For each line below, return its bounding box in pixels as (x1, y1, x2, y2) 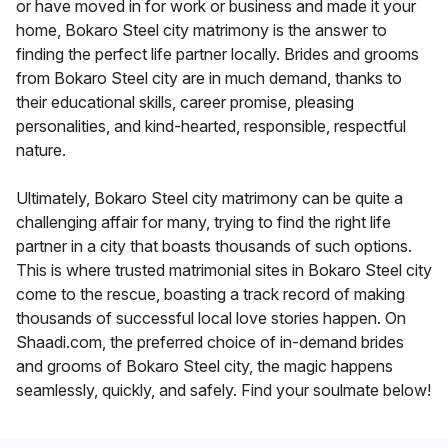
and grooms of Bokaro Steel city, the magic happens (16, 356, 393, 377)
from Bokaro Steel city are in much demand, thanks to (16, 68, 402, 89)
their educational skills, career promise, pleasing (16, 92, 354, 113)
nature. (16, 140, 66, 161)
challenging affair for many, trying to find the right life (16, 212, 391, 233)
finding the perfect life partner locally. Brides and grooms (16, 44, 419, 65)
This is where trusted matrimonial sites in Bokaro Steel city (16, 260, 432, 281)
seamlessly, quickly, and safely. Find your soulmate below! (16, 380, 431, 401)
